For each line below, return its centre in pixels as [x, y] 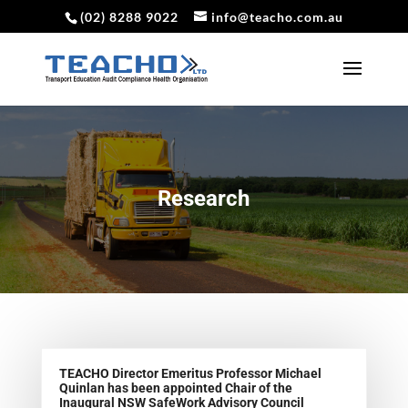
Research [204, 199]
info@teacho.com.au [277, 16]
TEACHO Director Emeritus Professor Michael [190, 373]
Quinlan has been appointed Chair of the [175, 388]
